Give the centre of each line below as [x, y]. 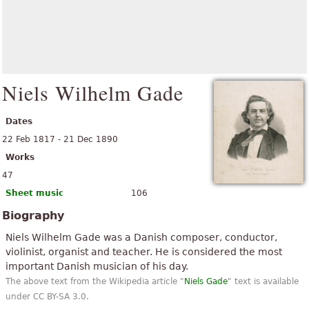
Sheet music [34, 193]
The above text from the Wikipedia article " [95, 281]
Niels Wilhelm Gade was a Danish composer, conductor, [141, 237]
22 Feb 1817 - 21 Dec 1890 [60, 139]
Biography [33, 216]
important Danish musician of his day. [97, 266]
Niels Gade [206, 281]
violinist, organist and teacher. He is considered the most [144, 252]
